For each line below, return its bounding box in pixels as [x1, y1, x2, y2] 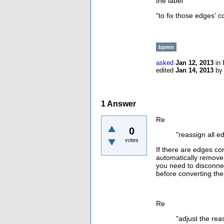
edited [156, 66, 173, 74]
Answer [105, 99, 136, 108]
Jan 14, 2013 [175, 66, 213, 74]
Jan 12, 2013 [175, 59, 213, 66]
